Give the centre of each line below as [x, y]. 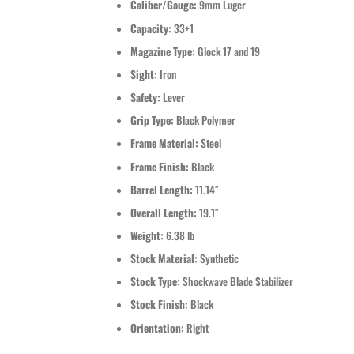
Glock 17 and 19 [228, 51]
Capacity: [152, 28]
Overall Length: [164, 212]
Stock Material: [165, 259]
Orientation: [158, 328]
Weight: [148, 235]
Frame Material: [165, 143]
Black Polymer [205, 121]
